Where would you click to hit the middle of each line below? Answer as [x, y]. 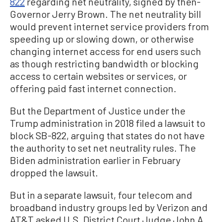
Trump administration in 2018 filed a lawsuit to [108, 123]
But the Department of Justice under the [98, 110]
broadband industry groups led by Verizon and [109, 207]
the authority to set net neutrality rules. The [103, 147]
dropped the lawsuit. [54, 172]
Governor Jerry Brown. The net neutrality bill [106, 14]
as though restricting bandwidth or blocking [104, 63]
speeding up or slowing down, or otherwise [102, 38]
